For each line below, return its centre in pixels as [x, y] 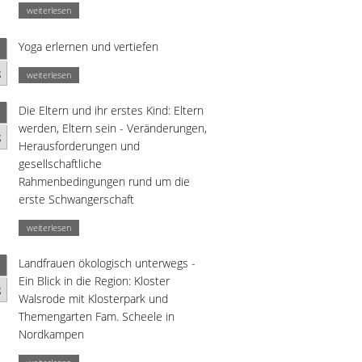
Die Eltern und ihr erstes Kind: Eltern [111, 111]
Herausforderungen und [79, 146]
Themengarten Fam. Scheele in [97, 317]
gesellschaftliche [60, 164]
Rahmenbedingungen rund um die [104, 182]
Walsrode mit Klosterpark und [93, 299]
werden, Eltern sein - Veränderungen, [113, 128]
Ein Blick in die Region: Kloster [94, 281]
